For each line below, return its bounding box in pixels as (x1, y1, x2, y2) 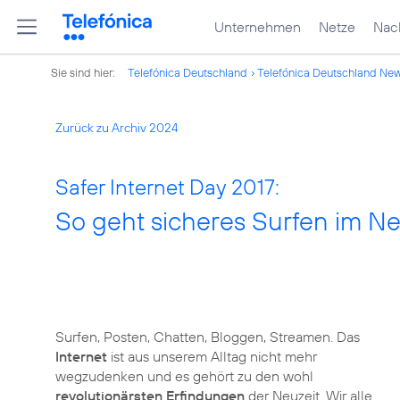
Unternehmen (214, 18, 301, 36)
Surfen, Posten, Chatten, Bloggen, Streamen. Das (55, 328, 360, 346)
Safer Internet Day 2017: (55, 173, 279, 200)
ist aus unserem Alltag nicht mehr (111, 347, 317, 365)
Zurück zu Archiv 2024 (55, 120, 179, 136)
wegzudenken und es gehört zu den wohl (55, 367, 313, 385)
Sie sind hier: (51, 65, 118, 79)
